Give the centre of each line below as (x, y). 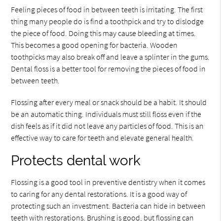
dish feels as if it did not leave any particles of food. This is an (108, 126)
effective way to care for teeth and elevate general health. (103, 137)
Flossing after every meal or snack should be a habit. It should (109, 102)
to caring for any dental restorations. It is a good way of (99, 194)
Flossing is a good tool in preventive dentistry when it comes (108, 182)
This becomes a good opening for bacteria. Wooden (94, 45)
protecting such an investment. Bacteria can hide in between (109, 205)
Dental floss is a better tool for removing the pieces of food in (109, 68)
